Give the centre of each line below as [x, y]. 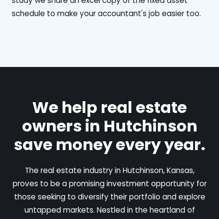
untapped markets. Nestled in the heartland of [109, 210]
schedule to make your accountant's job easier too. [106, 13]
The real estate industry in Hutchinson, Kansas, [109, 170]
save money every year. [109, 144]
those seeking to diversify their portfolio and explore [109, 197]
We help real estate [109, 107]
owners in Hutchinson [109, 126]
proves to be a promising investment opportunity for [109, 183]
